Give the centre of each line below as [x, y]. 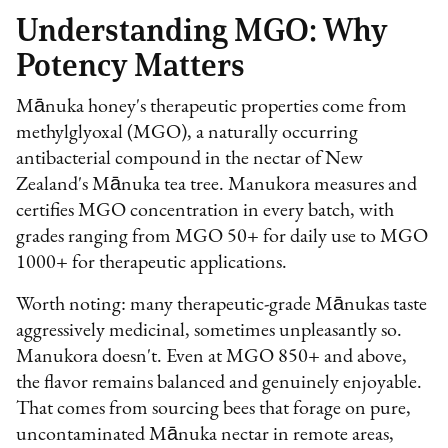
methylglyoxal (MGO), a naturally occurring [187, 132]
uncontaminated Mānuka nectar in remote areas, [205, 434]
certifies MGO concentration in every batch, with [205, 210]
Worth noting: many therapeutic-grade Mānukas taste [222, 304]
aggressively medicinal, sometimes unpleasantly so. [209, 330]
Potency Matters [131, 64]
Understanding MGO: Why [202, 29]
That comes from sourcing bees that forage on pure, [214, 408]
